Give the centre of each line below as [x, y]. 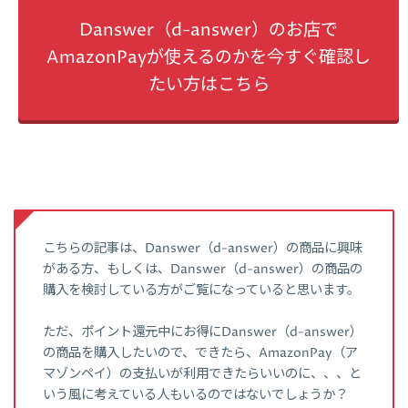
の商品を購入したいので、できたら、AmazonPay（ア [200, 353]
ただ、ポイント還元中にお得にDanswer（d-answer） [203, 332]
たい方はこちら [209, 85]
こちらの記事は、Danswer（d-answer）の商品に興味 [203, 248]
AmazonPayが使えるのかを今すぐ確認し [209, 57]
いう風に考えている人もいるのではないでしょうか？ [195, 395]
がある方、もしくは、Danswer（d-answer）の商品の [203, 269]
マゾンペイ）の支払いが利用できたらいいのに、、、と [202, 374]
